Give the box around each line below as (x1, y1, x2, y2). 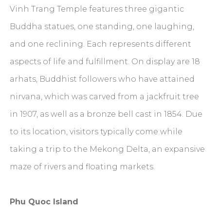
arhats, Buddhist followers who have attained (10, 74, 195, 84)
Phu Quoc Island (10, 197, 78, 206)
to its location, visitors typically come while (10, 127, 182, 136)
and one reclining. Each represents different (10, 39, 191, 49)
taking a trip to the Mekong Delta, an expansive (10, 144, 205, 154)
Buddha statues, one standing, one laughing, (10, 21, 194, 31)
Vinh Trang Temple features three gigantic (10, 4, 184, 14)
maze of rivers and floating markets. (10, 162, 155, 171)
